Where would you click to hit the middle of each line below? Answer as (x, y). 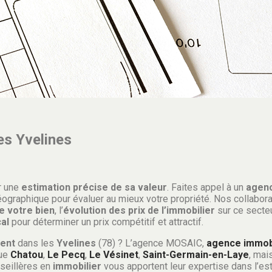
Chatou (27, 254)
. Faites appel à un (206, 187)
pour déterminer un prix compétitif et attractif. (106, 222)
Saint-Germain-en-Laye (196, 254)
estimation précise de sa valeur (94, 187)
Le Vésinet (114, 254)
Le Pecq (66, 254)
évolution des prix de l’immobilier (139, 210)
